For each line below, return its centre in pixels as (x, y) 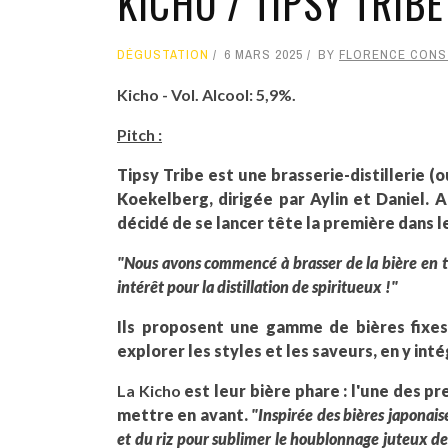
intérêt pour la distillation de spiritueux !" (257, 286)
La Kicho (149, 390)
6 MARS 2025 (263, 54)
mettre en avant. (184, 414)
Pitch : (139, 134)
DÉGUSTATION (163, 54)
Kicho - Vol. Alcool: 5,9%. (206, 94)
